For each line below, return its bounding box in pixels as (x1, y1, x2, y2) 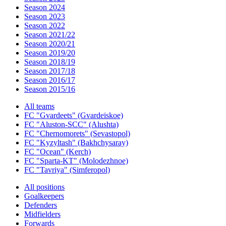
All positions (24, 183, 65, 191)
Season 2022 (24, 21, 65, 30)
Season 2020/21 (24, 39, 75, 48)
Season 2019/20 (24, 48, 75, 57)
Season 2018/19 (24, 58, 75, 66)
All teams (24, 102, 54, 110)
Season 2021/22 (24, 30, 75, 39)
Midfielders (24, 210, 61, 218)
